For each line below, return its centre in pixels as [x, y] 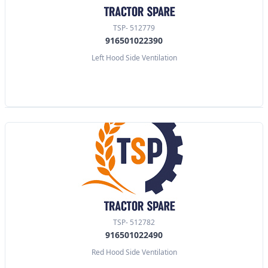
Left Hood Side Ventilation [134, 58]
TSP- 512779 [134, 28]
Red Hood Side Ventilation [134, 252]
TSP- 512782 [134, 223]
